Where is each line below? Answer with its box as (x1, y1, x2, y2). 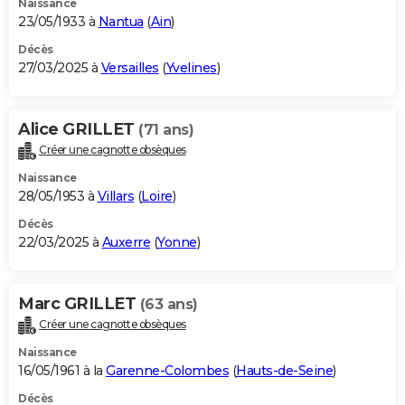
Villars (97, 187, 134, 204)
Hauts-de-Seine (236, 362, 333, 379)
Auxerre (101, 233, 150, 250)
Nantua (98, 13, 144, 30)
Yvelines (165, 59, 217, 76)
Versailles (100, 59, 159, 76)
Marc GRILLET (18, 293, 140, 314)
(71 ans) (138, 120, 193, 138)
